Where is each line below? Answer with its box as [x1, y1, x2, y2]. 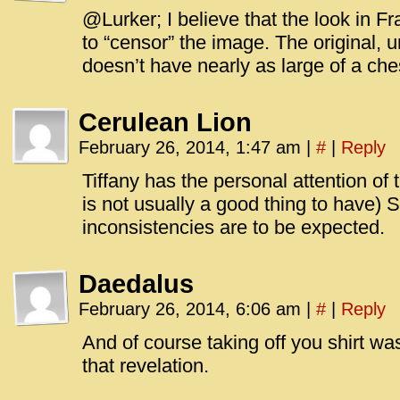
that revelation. [82, 354, 209, 377]
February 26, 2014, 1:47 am [79, 137, 306, 157]
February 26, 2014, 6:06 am [79, 299, 306, 319]
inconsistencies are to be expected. [82, 216, 385, 238]
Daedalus [79, 270, 194, 298]
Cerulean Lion [79, 108, 252, 137]
